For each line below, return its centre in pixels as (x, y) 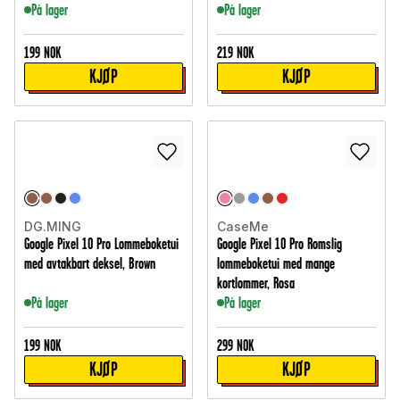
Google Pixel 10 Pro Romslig (279, 244)
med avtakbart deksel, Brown (90, 264)
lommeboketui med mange (276, 264)
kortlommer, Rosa (256, 283)
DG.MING (53, 227)
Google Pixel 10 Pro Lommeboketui (101, 244)
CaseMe (243, 227)
